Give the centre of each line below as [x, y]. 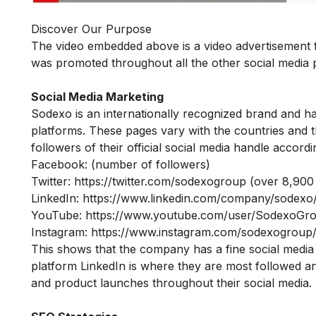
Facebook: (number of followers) [121, 165]
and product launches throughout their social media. [171, 283]
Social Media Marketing [97, 97]
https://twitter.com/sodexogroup [160, 182]
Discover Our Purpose [91, 29]
